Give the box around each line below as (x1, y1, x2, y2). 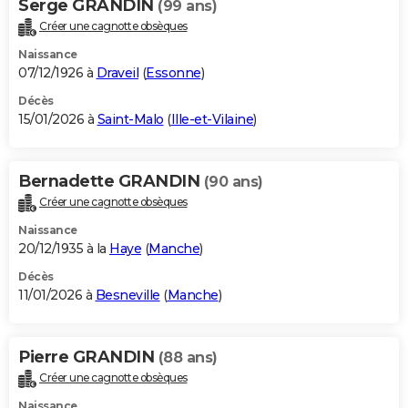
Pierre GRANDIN (18, 346, 158, 367)
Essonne (146, 64, 201, 81)
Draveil (96, 64, 138, 81)
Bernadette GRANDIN (18, 170, 204, 191)
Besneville (95, 286, 160, 303)
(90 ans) (203, 172, 263, 190)
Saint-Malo (97, 110, 164, 127)
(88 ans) (158, 348, 218, 366)
